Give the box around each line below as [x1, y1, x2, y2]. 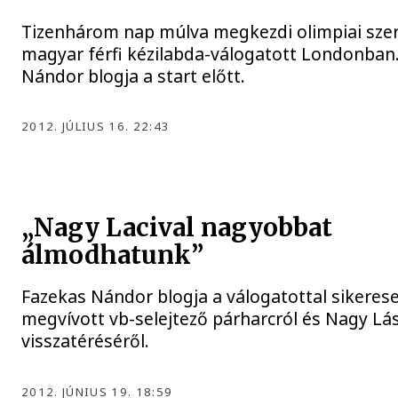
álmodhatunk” [21, 239, 204, 271]
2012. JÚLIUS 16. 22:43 [21, 118, 171, 135]
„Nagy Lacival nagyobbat [21, 211, 333, 243]
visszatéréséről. [21, 328, 150, 353]
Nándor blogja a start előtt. [21, 63, 246, 88]
